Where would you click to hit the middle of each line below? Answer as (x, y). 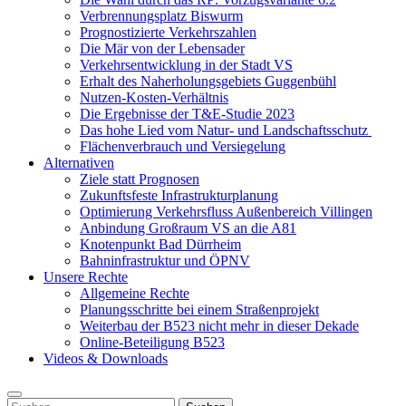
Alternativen (79, 163)
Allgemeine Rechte (135, 293)
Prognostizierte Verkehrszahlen (168, 32)
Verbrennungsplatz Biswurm (161, 16)
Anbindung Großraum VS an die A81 (188, 228)
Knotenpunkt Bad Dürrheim (160, 244)
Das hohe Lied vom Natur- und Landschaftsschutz (226, 130)
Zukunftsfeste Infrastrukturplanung (179, 195)
